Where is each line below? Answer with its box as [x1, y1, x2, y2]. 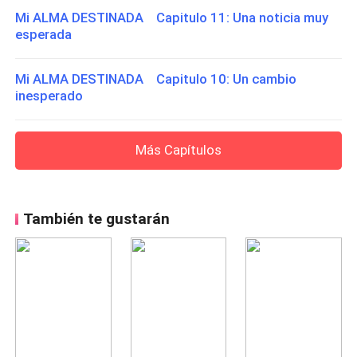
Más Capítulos [135, 142, 222, 159]
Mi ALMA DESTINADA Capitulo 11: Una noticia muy [15, 10, 329, 26]
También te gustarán [22, 209, 170, 228]
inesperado [15, 87, 84, 104]
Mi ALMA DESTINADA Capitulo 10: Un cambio [15, 70, 297, 87]
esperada [15, 26, 73, 43]
